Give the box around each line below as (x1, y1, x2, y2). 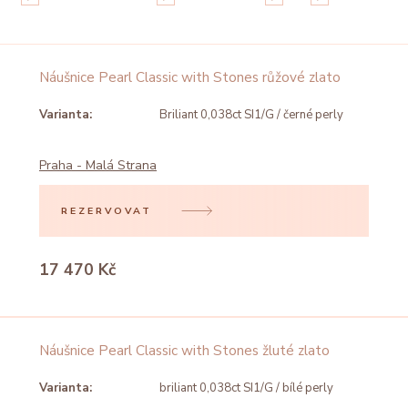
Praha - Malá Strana (39, 157, 157, 174)
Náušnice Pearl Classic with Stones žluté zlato (39, 341, 330, 360)
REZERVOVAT (61, 203, 153, 218)
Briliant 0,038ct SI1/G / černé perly (159, 107, 343, 123)
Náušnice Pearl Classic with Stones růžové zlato (39, 67, 341, 87)
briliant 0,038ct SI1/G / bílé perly (159, 380, 333, 396)
